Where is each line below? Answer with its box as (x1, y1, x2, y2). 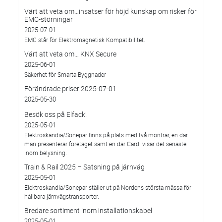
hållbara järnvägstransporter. (24, 192, 99, 200)
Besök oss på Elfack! (24, 110, 87, 119)
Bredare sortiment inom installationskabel (24, 206, 152, 215)
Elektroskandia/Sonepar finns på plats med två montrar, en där (24, 131, 188, 139)
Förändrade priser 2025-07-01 (24, 84, 116, 93)
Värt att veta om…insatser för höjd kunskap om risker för (24, 6, 197, 16)
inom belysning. (24, 149, 67, 157)
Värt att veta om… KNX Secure (24, 49, 116, 58)
